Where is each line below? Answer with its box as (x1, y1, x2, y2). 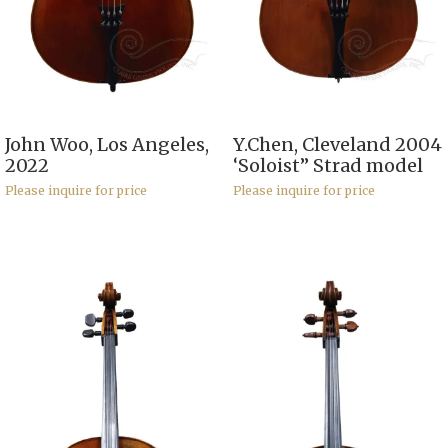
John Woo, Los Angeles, (5, 132, 209, 156)
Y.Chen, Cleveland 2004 (232, 132, 442, 156)
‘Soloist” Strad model (232, 153, 423, 177)
